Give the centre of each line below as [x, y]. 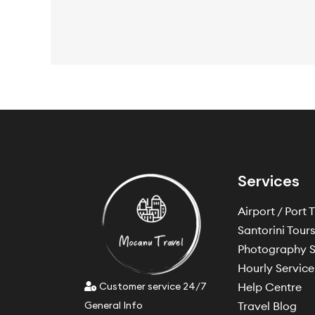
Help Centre [270, 287]
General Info [114, 306]
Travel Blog [268, 306]
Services [269, 181]
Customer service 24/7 [152, 287]
